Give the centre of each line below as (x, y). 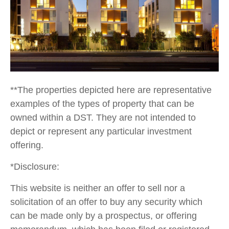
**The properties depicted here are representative (111, 90)
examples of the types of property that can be (102, 104)
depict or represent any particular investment (101, 132)
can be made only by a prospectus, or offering (104, 216)
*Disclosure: (35, 167)
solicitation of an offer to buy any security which (106, 202)
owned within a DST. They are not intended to (103, 118)
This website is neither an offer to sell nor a (98, 188)
